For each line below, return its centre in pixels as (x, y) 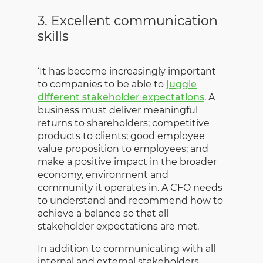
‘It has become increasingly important (127, 72)
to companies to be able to (102, 85)
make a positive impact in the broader (127, 162)
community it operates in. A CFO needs (130, 188)
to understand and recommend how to (130, 201)
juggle (181, 85)
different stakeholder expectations (121, 97)
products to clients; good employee (121, 136)
